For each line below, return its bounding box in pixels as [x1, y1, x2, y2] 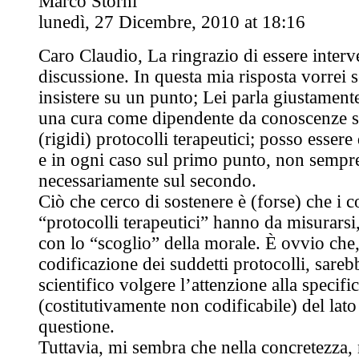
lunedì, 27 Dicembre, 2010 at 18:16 [38, 11, 305, 32]
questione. [38, 316, 115, 337]
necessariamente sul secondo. [38, 170, 256, 191]
